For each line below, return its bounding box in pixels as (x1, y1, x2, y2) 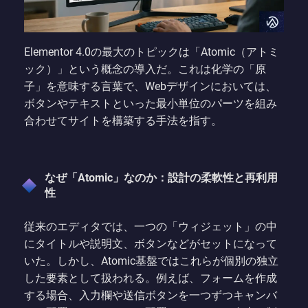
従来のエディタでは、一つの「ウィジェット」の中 (24, 219, 277, 233)
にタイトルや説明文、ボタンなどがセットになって (24, 236, 277, 250)
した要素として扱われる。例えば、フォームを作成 (24, 271, 277, 285)
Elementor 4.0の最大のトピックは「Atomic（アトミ (24, 45, 279, 58)
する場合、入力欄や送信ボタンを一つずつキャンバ (24, 288, 277, 302)
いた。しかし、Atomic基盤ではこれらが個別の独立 (24, 254, 278, 267)
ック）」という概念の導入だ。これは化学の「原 (24, 62, 266, 76)
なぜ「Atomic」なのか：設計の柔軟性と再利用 (45, 170, 278, 184)
